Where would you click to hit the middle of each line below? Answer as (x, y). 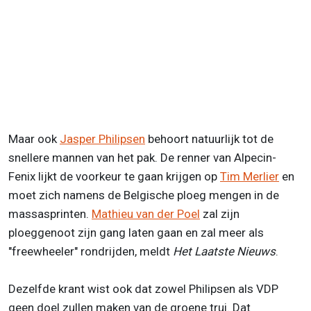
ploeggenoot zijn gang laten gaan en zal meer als (136, 232)
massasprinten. (50, 213)
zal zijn (220, 213)
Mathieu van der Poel (146, 213)
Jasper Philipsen (102, 138)
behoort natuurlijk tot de (209, 138)
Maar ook (34, 138)
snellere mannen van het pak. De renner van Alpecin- (142, 157)
